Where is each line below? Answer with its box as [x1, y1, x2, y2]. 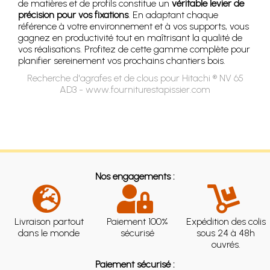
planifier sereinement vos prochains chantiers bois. [18, 55, 225, 67]
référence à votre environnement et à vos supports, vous [18, 20, 249, 33]
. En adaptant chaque [128, 9, 218, 21]
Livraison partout [14, 216, 84, 228]
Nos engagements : [95, 171, 175, 183]
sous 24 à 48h [196, 227, 256, 239]
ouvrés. [211, 239, 240, 251]
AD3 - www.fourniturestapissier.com [60, 84, 210, 96]
